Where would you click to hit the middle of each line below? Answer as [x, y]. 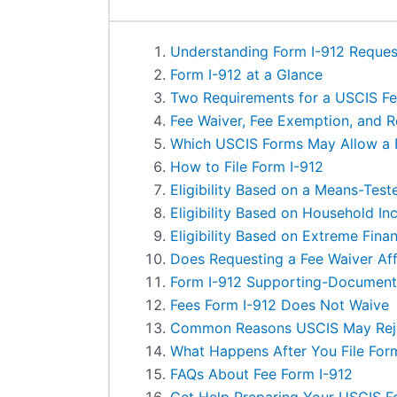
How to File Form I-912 [246, 167]
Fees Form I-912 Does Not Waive [279, 305]
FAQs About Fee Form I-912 [261, 374]
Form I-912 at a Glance [246, 74]
